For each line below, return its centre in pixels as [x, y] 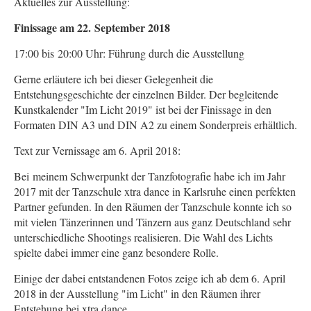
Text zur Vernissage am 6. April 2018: [97, 150]
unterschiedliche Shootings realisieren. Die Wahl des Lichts [143, 237]
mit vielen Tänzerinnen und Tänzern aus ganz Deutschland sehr [152, 222]
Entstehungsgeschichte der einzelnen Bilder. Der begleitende [146, 94]
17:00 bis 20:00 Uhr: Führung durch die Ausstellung [129, 53]
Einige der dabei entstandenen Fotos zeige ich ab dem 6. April [150, 278]
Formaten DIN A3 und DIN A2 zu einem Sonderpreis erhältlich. [155, 125]
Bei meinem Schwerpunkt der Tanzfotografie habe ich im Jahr [150, 176]
